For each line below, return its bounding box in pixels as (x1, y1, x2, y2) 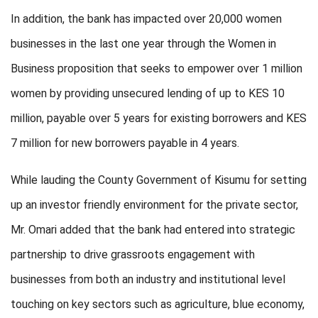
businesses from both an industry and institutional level (11, 273, 285, 286)
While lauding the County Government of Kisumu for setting (11, 173, 307, 187)
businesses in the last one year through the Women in (11, 37, 276, 50)
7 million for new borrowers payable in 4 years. (11, 136, 239, 150)
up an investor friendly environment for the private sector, (11, 198, 298, 212)
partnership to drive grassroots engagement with (11, 248, 255, 261)
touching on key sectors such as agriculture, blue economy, (11, 297, 305, 311)
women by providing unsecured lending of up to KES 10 (11, 87, 285, 100)
